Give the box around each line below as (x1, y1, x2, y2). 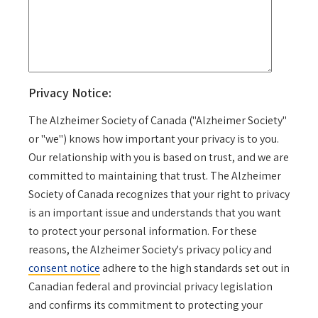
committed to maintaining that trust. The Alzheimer (28, 168, 281, 184)
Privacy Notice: (28, 84, 111, 102)
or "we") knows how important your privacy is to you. (28, 131, 279, 147)
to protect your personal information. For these (28, 224, 257, 239)
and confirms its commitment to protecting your (28, 297, 263, 313)
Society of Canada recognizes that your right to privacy (28, 187, 290, 202)
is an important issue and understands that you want (28, 205, 281, 221)
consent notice (28, 261, 100, 276)
